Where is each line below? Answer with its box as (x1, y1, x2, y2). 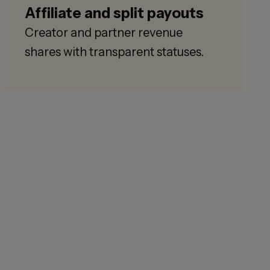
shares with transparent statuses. (25, 45, 204, 60)
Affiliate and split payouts (25, 4, 204, 22)
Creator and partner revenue (25, 25, 183, 40)
